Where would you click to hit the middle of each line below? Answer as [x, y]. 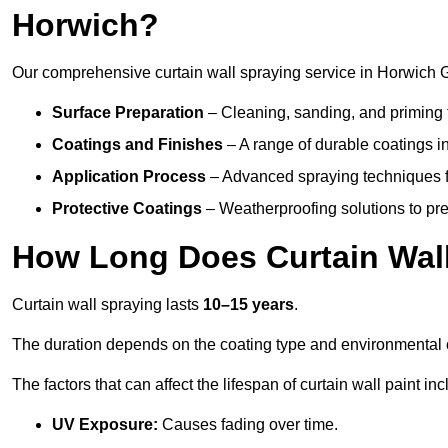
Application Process [129, 177]
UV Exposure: [105, 425]
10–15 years [248, 305]
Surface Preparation [128, 113]
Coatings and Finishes [137, 145]
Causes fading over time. [248, 425]
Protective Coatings [127, 209]
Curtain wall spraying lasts [107, 305]
